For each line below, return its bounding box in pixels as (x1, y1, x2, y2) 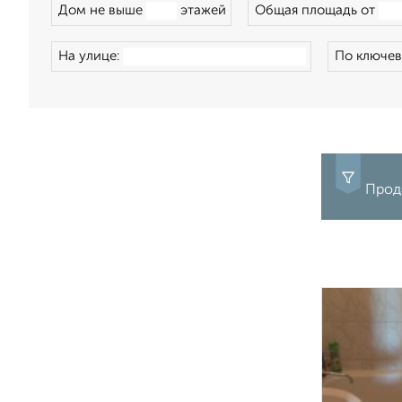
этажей (177, 4, 226, 17)
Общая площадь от (255, 4, 379, 17)
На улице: (58, 49, 123, 63)
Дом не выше (58, 4, 146, 17)
